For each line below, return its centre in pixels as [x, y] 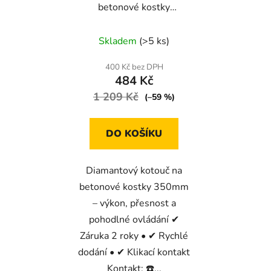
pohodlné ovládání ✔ [134, 219]
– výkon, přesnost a [134, 203]
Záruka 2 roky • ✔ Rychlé [134, 236]
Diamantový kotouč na [134, 170]
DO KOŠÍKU [134, 133]
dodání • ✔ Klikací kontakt [134, 252]
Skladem [119, 41]
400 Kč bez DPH [134, 67]
